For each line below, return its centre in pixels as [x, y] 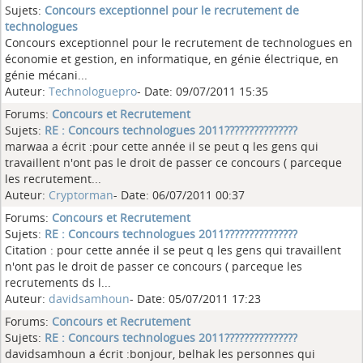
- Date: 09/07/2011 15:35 [203, 91]
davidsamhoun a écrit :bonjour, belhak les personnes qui [160, 354]
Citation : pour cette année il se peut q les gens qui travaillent [173, 250]
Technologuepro [93, 91]
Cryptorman [81, 195]
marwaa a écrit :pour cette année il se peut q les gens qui [162, 146]
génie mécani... [46, 75]
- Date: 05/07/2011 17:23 [195, 299]
